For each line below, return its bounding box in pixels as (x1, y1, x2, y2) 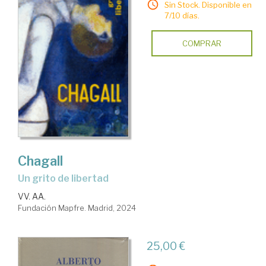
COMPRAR (182, 39, 221, 49)
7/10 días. (164, 11, 199, 21)
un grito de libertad (24, 173, 109, 185)
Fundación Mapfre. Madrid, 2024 (18, 203, 136, 213)
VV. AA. (18, 191, 46, 202)
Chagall (18, 153, 63, 169)
